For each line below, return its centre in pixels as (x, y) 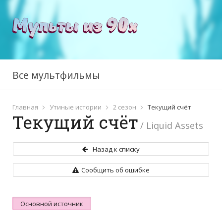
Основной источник (52, 203)
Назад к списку (116, 149)
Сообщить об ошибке (115, 170)
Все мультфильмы (56, 75)
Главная (25, 107)
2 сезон (125, 107)
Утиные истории (76, 107)
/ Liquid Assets (172, 125)
